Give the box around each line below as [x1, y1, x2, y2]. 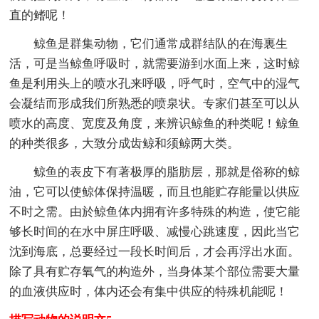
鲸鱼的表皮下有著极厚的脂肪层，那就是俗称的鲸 [33, 165, 300, 179]
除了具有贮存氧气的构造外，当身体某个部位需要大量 [9, 265, 300, 279]
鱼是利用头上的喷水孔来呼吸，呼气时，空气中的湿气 [9, 77, 300, 91]
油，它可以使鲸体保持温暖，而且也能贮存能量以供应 [9, 185, 300, 199]
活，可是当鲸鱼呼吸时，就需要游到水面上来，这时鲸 [9, 57, 300, 71]
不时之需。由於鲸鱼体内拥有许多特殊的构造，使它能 [9, 205, 300, 219]
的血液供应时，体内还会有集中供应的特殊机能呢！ [9, 285, 288, 299]
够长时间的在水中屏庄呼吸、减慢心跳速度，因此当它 [9, 225, 300, 239]
